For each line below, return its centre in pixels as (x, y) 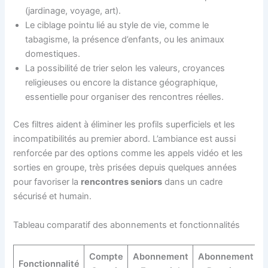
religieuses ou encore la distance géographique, (122, 83)
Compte (106, 257)
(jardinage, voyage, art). (73, 11)
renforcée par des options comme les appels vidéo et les (128, 153)
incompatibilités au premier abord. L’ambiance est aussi (125, 139)
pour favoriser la (47, 182)
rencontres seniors (122, 182)
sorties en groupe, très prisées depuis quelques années (125, 168)
